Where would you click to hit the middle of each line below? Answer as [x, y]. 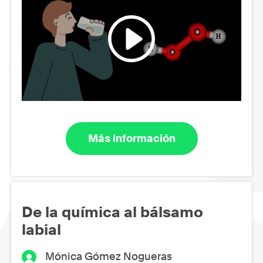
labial [41, 229]
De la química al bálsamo [112, 212]
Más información [131, 138]
